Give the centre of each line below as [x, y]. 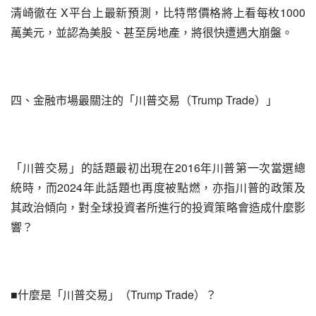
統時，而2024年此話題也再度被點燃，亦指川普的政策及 [158, 187]
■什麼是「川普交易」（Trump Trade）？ [114, 294]
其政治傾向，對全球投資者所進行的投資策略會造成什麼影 [158, 207]
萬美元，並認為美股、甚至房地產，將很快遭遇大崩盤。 [152, 32]
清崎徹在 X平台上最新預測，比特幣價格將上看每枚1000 [158, 12]
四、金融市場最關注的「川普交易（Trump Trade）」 [144, 100]
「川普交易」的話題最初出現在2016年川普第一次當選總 [158, 168]
